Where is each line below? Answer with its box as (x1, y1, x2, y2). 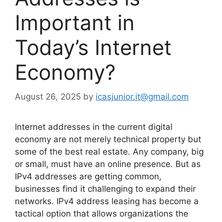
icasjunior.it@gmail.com (96, 91, 189, 102)
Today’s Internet (15, 35, 171, 60)
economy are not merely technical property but (15, 134, 201, 144)
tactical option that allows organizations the (15, 208, 188, 219)
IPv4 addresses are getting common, (15, 171, 162, 181)
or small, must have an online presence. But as (15, 159, 201, 169)
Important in (15, 10, 135, 36)
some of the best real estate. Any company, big (15, 146, 204, 157)
